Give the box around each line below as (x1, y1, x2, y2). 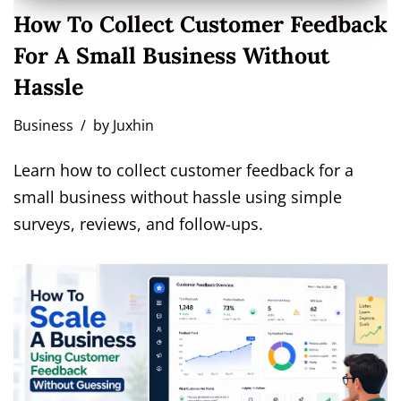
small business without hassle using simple (13, 186, 342, 209)
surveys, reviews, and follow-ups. (13, 213, 263, 235)
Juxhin (113, 115, 154, 136)
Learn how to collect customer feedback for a (13, 159, 354, 182)
